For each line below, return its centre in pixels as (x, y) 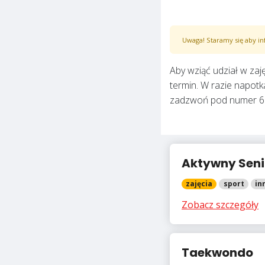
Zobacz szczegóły (220, 204)
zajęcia (199, 183)
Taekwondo (217, 252)
